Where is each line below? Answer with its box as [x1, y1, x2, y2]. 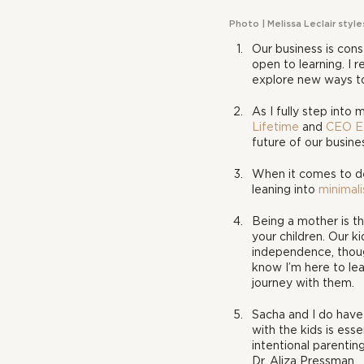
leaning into [252, 183, 318, 195]
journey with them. [252, 276, 354, 288]
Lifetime [252, 120, 299, 132]
